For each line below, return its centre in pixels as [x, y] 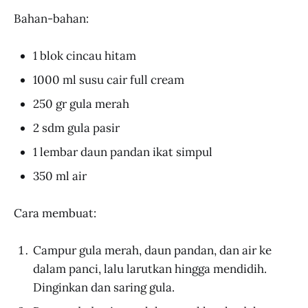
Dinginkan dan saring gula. [104, 288]
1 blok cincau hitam [85, 55]
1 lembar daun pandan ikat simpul [123, 152]
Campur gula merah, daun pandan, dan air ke [152, 251]
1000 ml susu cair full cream [109, 79]
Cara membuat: [55, 213]
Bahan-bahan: [51, 18]
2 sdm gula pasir [76, 128]
